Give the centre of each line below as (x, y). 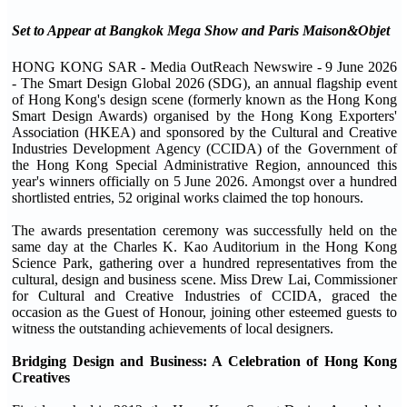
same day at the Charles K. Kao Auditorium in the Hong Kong (204, 246)
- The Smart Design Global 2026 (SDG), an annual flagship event (204, 83)
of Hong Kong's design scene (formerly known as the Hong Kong (204, 99)
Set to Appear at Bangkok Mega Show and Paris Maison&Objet (201, 31)
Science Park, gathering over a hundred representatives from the (204, 263)
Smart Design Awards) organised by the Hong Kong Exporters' (204, 115)
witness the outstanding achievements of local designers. (173, 328)
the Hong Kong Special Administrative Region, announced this (204, 164)
